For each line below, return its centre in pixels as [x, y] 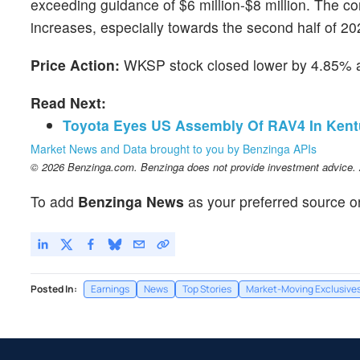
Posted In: [54, 289]
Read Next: [68, 102]
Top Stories [207, 289]
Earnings [110, 289]
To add [54, 202]
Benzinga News [131, 202]
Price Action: [77, 64]
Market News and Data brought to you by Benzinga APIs [174, 149]
